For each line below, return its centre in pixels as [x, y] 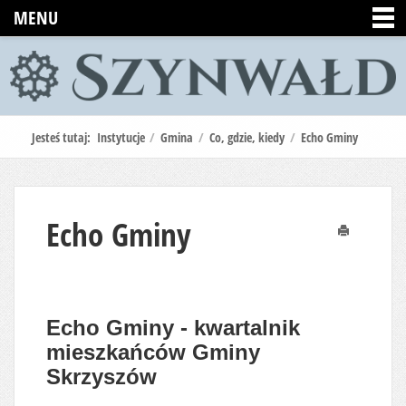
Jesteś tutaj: [64, 137]
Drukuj [356, 248]
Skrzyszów [101, 376]
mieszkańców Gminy [153, 352]
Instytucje [121, 137]
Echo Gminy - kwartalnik [173, 327]
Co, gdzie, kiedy [247, 137]
